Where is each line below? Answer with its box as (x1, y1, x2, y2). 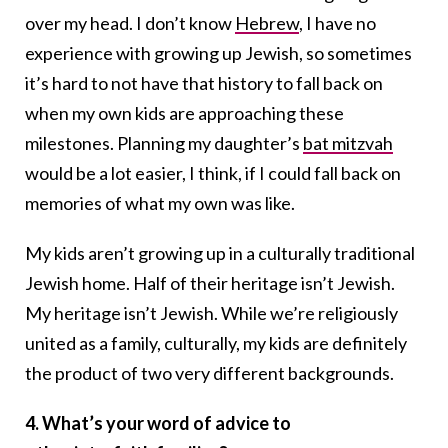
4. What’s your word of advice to (25, 412, 291, 435)
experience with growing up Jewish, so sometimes (25, 42, 412, 65)
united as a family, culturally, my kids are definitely (25, 332, 407, 355)
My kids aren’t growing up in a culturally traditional (25, 242, 415, 265)
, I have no (299, 12, 376, 35)
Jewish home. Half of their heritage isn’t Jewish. (25, 272, 395, 295)
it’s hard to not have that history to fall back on (25, 72, 383, 95)
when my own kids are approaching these (25, 102, 344, 125)
